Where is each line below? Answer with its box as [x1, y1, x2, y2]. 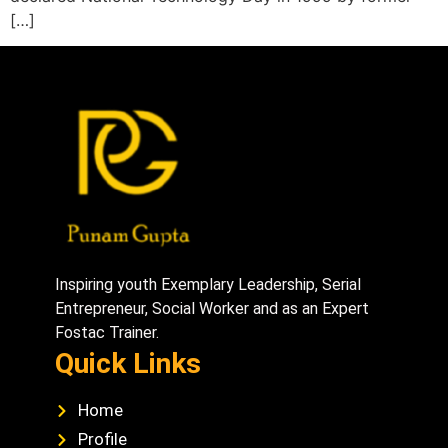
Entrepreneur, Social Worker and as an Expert [55, 299, 369, 319]
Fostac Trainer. [55, 323, 159, 343]
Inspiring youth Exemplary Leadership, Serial [55, 275, 361, 295]
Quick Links [55, 347, 201, 381]
